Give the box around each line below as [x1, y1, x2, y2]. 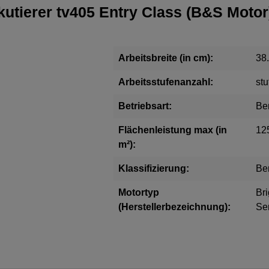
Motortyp [118, 187, 160, 198]
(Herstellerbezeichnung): [118, 202, 231, 213]
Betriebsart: [118, 101, 172, 112]
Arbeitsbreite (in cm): [118, 53, 214, 64]
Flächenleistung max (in [118, 125, 228, 136]
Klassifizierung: [118, 163, 190, 174]
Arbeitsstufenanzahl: [118, 77, 214, 88]
